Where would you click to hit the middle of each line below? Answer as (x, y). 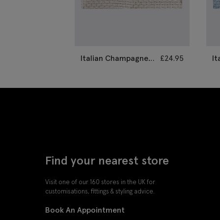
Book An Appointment (85, 209)
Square (93, 82)
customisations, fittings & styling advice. (100, 191)
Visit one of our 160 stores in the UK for (100, 182)
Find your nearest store (107, 160)
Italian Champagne (114, 58)
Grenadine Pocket (113, 70)
